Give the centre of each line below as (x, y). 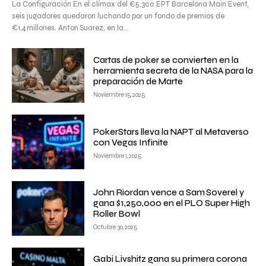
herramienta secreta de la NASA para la (173, 70)
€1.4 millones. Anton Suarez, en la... (70, 28)
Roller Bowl (117, 214)
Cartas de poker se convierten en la (166, 60)
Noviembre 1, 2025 (118, 156)
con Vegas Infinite (131, 142)
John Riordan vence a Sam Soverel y (169, 193)
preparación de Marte (138, 81)
